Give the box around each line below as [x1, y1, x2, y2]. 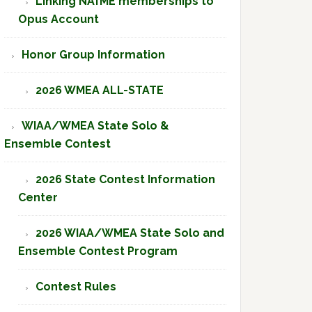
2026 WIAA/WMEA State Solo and [36, 226, 224, 240]
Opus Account [18, 13, 99, 26]
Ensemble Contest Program [18, 244, 178, 258]
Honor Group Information [22, 48, 165, 61]
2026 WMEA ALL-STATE [36, 84, 164, 97]
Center [18, 191, 58, 204]
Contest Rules [36, 280, 116, 293]
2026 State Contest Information [36, 173, 215, 186]
